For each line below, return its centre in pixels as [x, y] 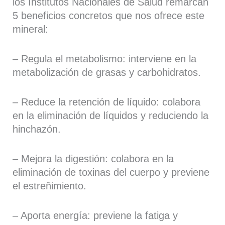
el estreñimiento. [50, 186]
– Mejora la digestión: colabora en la [93, 158]
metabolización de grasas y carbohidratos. [107, 72]
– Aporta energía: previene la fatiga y [95, 215]
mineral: [31, 29]
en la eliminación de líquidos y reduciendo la [111, 115]
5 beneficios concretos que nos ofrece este [109, 15]
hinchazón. [37, 129]
